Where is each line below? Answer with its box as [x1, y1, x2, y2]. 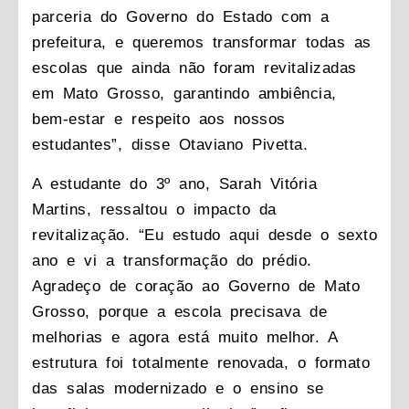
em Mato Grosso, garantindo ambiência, [32, 85, 337, 103]
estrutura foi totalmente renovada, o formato [32, 353, 370, 372]
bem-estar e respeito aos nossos [32, 110, 286, 129]
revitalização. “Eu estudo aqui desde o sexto [32, 225, 377, 244]
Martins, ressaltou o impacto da [32, 200, 277, 218]
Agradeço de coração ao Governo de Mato [32, 277, 360, 295]
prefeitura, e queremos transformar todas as [32, 34, 372, 52]
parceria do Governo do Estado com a [32, 8, 330, 26]
